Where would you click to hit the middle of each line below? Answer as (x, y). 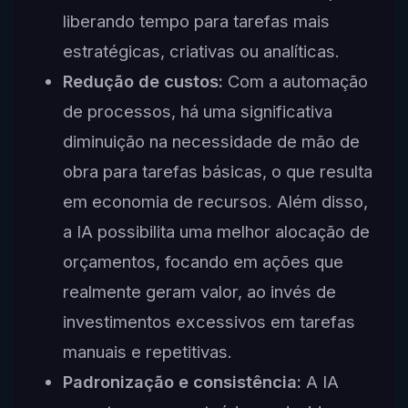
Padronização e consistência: (182, 382)
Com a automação (295, 82)
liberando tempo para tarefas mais (196, 21)
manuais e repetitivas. (147, 352)
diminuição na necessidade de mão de (211, 142)
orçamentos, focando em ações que (203, 262)
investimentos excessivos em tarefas (209, 322)
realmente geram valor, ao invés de (199, 292)
